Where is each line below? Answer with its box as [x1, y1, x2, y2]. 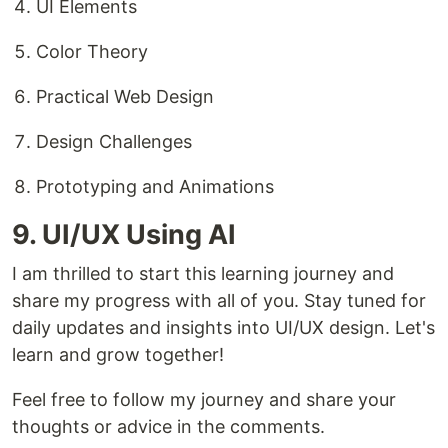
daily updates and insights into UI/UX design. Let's [12, 317, 435, 339]
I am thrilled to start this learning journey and [12, 263, 394, 285]
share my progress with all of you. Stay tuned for [12, 290, 426, 312]
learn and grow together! [12, 344, 224, 366]
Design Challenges [36, 131, 192, 153]
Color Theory [36, 41, 148, 63]
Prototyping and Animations [36, 176, 274, 198]
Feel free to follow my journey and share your [12, 389, 396, 411]
